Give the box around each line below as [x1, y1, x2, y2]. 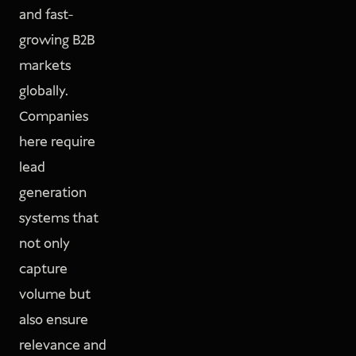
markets [19, 56, 71, 76]
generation [19, 184, 87, 203]
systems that [19, 209, 99, 229]
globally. [19, 82, 68, 102]
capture [19, 260, 68, 280]
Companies [19, 107, 88, 127]
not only [19, 234, 70, 254]
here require [19, 133, 95, 153]
